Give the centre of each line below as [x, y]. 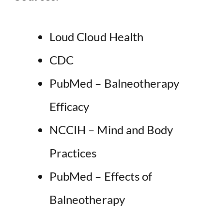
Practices [73, 153]
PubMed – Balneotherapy [115, 83]
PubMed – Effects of [101, 176]
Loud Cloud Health [97, 36]
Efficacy [70, 106]
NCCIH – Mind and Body [111, 129]
